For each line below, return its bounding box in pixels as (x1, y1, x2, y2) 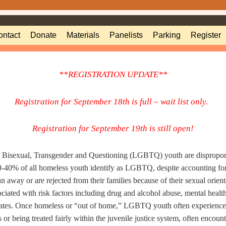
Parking (153, 31, 181, 40)
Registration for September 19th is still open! (32, 123, 194, 133)
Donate (30, 31, 56, 40)
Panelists (109, 31, 143, 40)
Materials (67, 31, 99, 40)
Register (191, 31, 221, 40)
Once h (13, 201, 38, 210)
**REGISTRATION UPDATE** (59, 70, 167, 80)
